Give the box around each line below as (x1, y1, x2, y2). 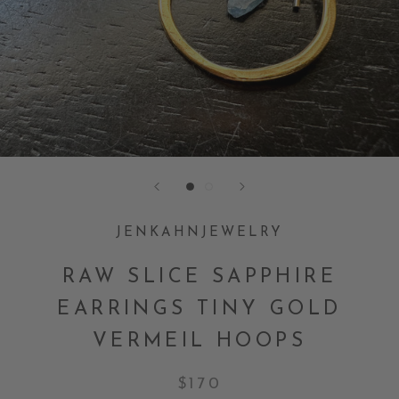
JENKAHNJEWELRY (116, 226, 283, 240)
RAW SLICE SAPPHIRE (61, 267, 338, 288)
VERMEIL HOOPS (92, 331, 307, 352)
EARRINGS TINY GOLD (57, 299, 342, 320)
